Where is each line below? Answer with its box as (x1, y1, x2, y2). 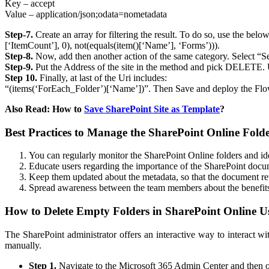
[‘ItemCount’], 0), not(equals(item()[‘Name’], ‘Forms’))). (5, 40, 220, 50)
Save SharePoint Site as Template (84, 103, 220, 114)
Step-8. (5, 50, 33, 61)
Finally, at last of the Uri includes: (37, 72, 167, 83)
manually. (5, 240, 41, 250)
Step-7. (5, 29, 33, 40)
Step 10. (5, 72, 37, 83)
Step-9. (5, 61, 33, 72)
